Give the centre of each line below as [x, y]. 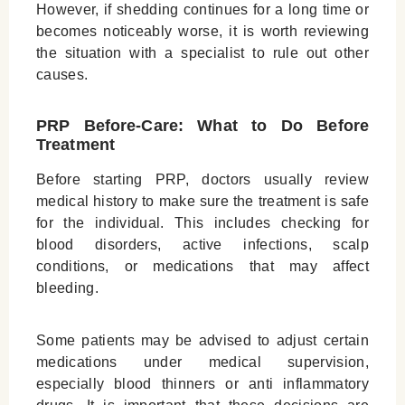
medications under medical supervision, [202, 363]
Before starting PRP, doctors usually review [202, 180]
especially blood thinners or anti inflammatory [202, 384]
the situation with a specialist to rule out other [202, 53]
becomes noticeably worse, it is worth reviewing [202, 32]
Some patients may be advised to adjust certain [202, 341]
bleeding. [67, 288]
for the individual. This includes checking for [202, 223]
